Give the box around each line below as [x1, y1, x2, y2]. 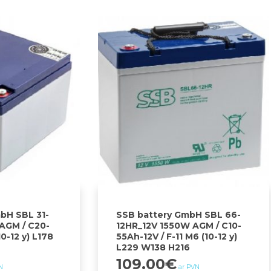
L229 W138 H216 [116, 241, 191, 253]
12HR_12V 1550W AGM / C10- [116, 220, 242, 231]
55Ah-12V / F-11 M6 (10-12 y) [116, 230, 238, 242]
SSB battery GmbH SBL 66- [116, 209, 241, 220]
